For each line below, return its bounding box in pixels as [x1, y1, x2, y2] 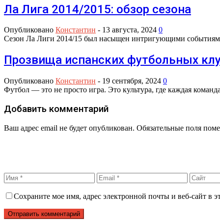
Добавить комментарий [4, 103, 109, 114]
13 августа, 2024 [102, 26, 157, 34]
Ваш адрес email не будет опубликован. [4, 123, 135, 132]
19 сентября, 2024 [102, 77, 161, 85]
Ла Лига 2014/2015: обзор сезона [4, 2, 191, 16]
